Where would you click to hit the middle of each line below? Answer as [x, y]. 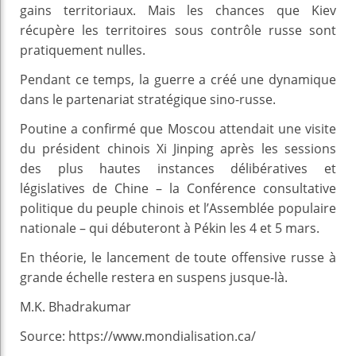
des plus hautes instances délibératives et [178, 168]
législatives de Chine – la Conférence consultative [178, 188]
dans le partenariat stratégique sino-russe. [148, 99]
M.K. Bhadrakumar [75, 306]
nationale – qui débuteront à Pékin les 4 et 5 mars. [170, 228]
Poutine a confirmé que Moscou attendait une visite [178, 128]
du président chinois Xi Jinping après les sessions [178, 148]
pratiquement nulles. [83, 50]
